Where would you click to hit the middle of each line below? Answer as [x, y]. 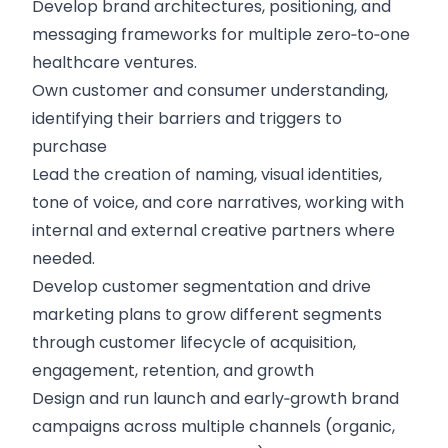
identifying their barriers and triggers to [187, 118]
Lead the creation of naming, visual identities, [207, 174]
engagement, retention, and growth [173, 370]
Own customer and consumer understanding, [210, 90]
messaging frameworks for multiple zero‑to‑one [221, 34]
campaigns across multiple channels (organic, [213, 426]
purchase [69, 146]
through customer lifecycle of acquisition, [194, 342]
